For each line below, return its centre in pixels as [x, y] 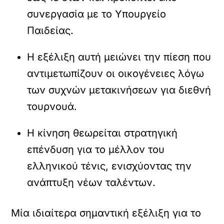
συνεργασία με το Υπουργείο [97, 14]
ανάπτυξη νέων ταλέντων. [91, 182]
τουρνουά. [52, 106]
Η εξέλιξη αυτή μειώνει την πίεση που [119, 57]
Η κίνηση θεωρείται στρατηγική [102, 133]
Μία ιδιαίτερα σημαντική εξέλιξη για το [106, 213]
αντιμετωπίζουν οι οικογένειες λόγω [116, 73]
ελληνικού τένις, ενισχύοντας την [109, 166]
